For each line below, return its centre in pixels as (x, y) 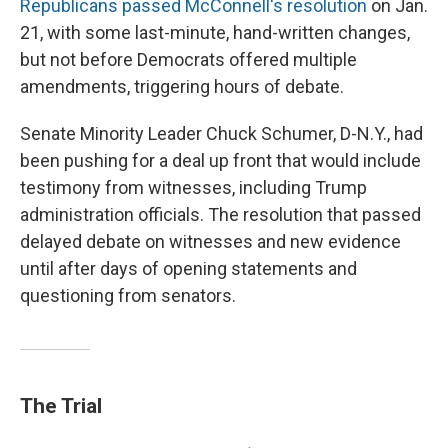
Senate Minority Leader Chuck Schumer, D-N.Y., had (221, 133)
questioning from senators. (128, 295)
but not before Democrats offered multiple (188, 59)
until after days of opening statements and (188, 268)
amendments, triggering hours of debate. (182, 86)
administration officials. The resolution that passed (220, 214)
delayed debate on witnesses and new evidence (210, 241)
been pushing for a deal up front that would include (220, 160)
